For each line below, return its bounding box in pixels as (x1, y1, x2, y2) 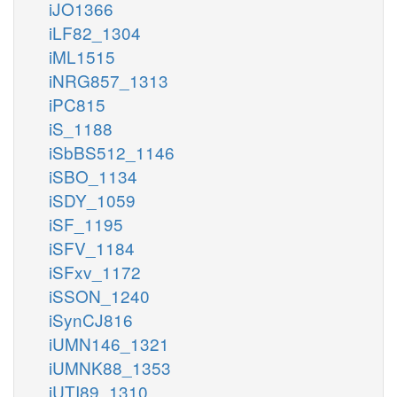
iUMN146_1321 (49, 331, 169, 355)
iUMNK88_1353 (49, 354, 171, 379)
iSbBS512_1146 (49, 139, 175, 164)
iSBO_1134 (49, 163, 137, 188)
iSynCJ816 (49, 307, 133, 331)
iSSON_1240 (49, 283, 150, 307)
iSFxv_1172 (49, 259, 141, 284)
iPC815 (49, 91, 105, 116)
